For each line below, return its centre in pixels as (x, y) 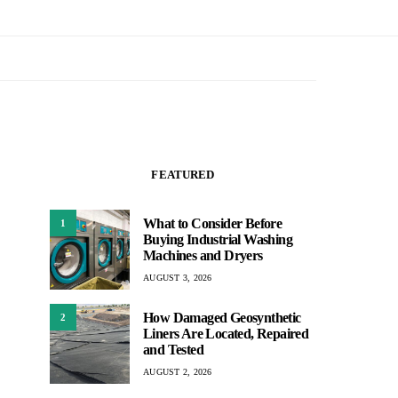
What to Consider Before (213, 223)
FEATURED (183, 175)
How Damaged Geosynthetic (222, 317)
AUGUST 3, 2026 (178, 277)
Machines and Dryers (203, 255)
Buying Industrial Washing (218, 239)
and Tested (174, 349)
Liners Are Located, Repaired (226, 333)
